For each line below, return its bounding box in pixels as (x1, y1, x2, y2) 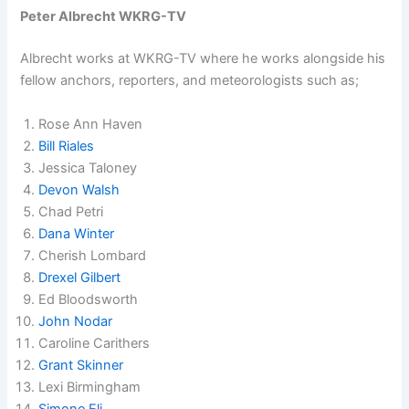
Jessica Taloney (38, 159, 138, 176)
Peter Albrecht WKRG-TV (20, 8, 187, 26)
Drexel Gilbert (38, 268, 121, 286)
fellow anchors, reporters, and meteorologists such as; (20, 72, 360, 89)
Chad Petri (38, 203, 104, 220)
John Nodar (38, 312, 113, 330)
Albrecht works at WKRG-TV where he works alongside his (20, 50, 386, 68)
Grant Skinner (38, 356, 124, 373)
